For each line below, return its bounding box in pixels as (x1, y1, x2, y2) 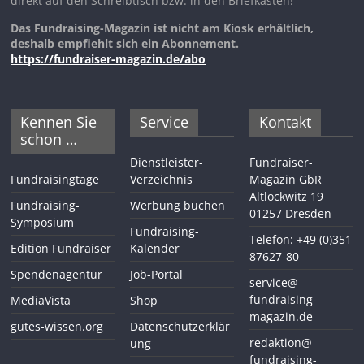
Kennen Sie (20, 112, 97, 132)
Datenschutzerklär (130, 318, 231, 335)
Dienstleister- (130, 154, 204, 171)
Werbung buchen (130, 197, 226, 214)
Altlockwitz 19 (249, 188, 323, 205)
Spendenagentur (11, 266, 103, 283)
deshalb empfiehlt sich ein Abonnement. (11, 35, 240, 51)
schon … (20, 129, 78, 149)
